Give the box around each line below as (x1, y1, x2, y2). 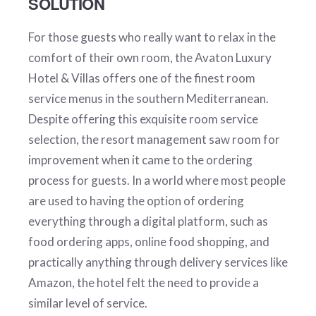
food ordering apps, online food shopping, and (28, 233, 269, 249)
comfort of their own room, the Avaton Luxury (28, 49, 272, 65)
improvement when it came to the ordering (28, 152, 253, 167)
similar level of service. (28, 295, 147, 310)
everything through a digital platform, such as (28, 213, 268, 229)
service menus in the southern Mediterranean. (28, 90, 269, 106)
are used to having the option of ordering (28, 193, 244, 208)
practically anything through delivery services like (28, 254, 288, 269)
